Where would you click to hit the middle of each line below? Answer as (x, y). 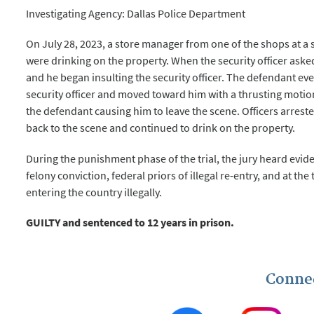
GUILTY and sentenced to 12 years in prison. (130, 222)
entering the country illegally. (94, 192)
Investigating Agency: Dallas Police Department (136, 14)
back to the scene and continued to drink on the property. (161, 128)
